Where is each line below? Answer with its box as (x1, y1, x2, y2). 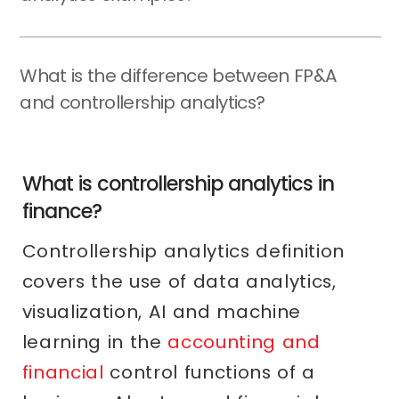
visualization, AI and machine (21, 299, 302, 325)
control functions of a (103, 360, 316, 386)
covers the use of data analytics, (21, 269, 337, 295)
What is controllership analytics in (21, 169, 335, 199)
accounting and (167, 330, 321, 355)
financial (21, 360, 104, 386)
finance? (21, 197, 102, 226)
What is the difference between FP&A (20, 63, 338, 89)
